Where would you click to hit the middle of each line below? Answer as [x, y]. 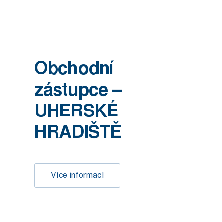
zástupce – [78, 89]
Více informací [77, 175]
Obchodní [74, 68]
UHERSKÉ [76, 111]
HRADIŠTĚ [78, 132]
